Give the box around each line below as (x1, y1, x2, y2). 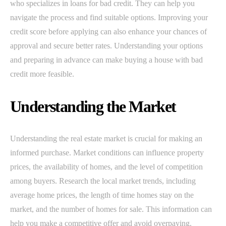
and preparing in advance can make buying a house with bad (10, 55, 203, 64)
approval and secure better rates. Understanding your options (10, 41, 203, 50)
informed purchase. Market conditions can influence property (10, 148, 204, 157)
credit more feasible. (10, 69, 74, 78)
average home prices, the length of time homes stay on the (10, 190, 194, 199)
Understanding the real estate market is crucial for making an (10, 134, 202, 143)
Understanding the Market (10, 97, 176, 116)
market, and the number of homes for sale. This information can (10, 204, 212, 213)
